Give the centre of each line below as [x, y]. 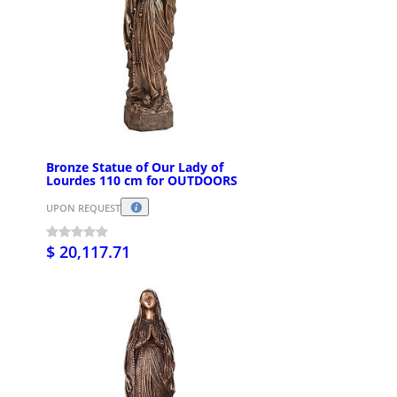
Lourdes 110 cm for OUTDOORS [142, 181]
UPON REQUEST [83, 207]
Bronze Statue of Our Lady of [135, 167]
